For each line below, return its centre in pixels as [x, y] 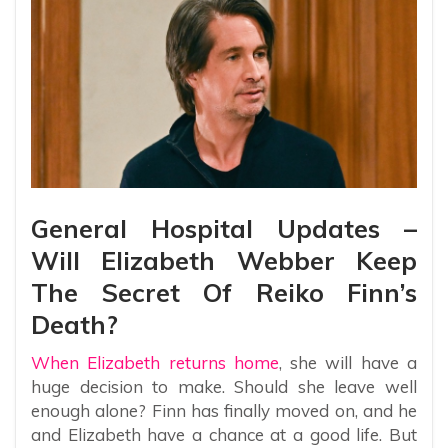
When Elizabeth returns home [155, 363]
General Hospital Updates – [224, 229]
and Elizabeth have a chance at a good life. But [224, 435]
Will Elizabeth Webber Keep [224, 261]
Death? [74, 325]
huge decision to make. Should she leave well [224, 387]
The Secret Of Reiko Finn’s [224, 293]
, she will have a [348, 363]
